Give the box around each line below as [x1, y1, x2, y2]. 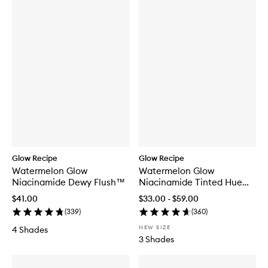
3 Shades [139, 234, 174, 245]
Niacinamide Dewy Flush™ [12, 176, 125, 188]
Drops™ [139, 188, 172, 200]
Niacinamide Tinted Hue [139, 176, 242, 188]
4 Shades [12, 224, 48, 236]
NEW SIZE [139, 224, 170, 231]
